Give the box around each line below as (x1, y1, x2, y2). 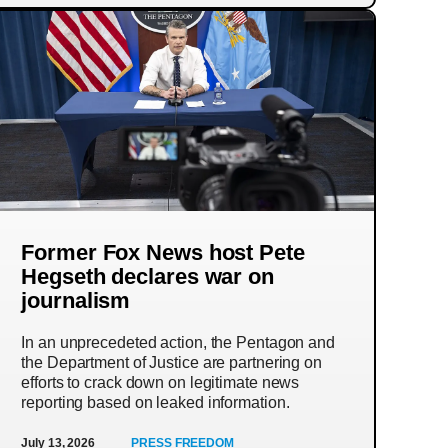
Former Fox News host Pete (21, 240, 305, 265)
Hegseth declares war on (21, 264, 274, 289)
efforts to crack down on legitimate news (21, 374, 300, 391)
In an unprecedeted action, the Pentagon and (21, 334, 335, 351)
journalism (21, 288, 131, 313)
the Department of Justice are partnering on (21, 354, 322, 371)
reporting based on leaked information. (21, 394, 290, 411)
